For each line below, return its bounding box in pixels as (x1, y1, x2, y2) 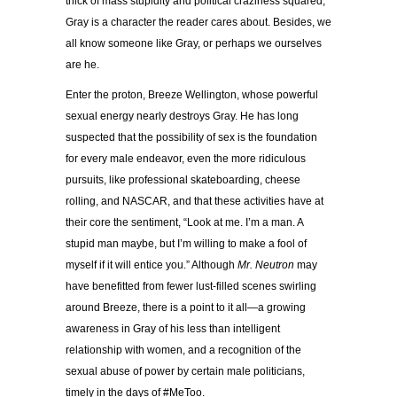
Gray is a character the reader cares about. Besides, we (66, 15, 331, 28)
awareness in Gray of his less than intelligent (66, 322, 280, 335)
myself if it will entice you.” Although (66, 258, 237, 271)
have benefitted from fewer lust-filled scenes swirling (66, 279, 316, 292)
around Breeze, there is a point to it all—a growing (66, 300, 306, 314)
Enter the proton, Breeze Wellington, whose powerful (66, 88, 318, 101)
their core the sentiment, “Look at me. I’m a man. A (66, 215, 303, 229)
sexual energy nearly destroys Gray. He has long (66, 109, 299, 122)
